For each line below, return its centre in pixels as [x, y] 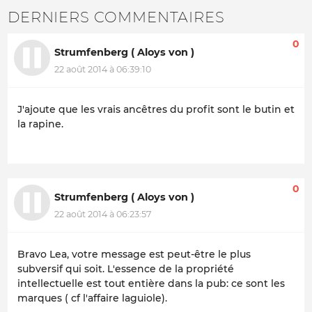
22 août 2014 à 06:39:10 [103, 69]
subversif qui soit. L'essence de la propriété [126, 269]
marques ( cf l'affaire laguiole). [92, 298]
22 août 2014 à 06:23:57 [103, 214]
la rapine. [40, 124]
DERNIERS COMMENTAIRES [116, 17]
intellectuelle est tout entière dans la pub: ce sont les [151, 284]
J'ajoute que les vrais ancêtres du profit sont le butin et [156, 110]
